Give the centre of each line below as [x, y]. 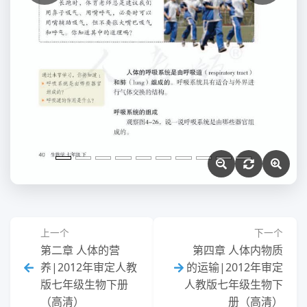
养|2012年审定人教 [89, 268]
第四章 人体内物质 [238, 250]
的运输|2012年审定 [235, 268]
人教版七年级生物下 [234, 285]
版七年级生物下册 [84, 285]
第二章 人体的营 [80, 250]
